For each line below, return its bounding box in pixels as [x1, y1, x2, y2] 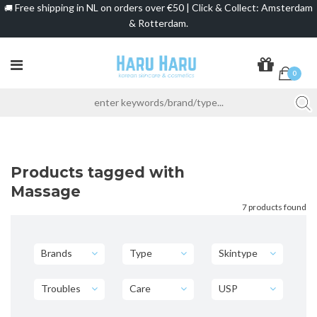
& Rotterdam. [129, 16, 188, 29]
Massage [11, 182, 81, 200]
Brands [40, 246, 72, 259]
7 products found [242, 201, 306, 212]
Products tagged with [11, 163, 185, 181]
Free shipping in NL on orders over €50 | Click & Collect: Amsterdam [13, 1, 313, 14]
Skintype [219, 246, 258, 259]
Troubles [40, 282, 81, 294]
